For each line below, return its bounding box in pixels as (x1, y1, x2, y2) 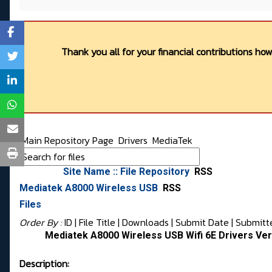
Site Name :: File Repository (63, 166, 192, 178)
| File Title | (72, 215, 122, 230)
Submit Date (175, 215, 229, 230)
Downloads (122, 215, 169, 230)
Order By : (19, 215, 64, 230)
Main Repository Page (19, 133, 114, 148)
